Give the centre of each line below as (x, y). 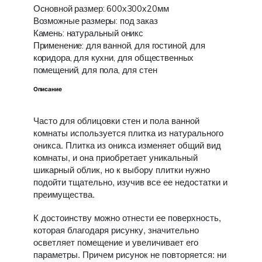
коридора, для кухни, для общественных (113, 58)
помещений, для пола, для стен (95, 70)
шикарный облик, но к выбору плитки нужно (121, 169)
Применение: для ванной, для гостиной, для (119, 45)
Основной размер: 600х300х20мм (101, 8)
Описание (47, 89)
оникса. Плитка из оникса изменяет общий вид (127, 145)
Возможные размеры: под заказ (95, 21)
